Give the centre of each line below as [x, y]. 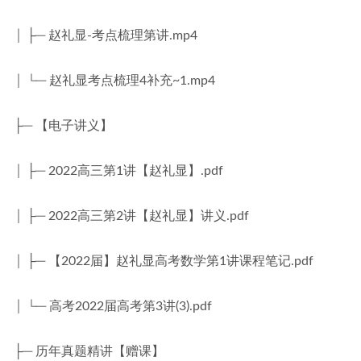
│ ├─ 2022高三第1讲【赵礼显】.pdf [118, 171]
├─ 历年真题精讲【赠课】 [89, 351]
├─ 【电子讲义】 [63, 126]
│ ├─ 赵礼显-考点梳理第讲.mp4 [106, 35]
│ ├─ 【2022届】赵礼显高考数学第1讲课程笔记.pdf [164, 261]
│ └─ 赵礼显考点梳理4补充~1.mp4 [114, 81]
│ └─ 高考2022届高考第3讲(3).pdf [113, 306]
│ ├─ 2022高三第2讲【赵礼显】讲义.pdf [131, 216]
